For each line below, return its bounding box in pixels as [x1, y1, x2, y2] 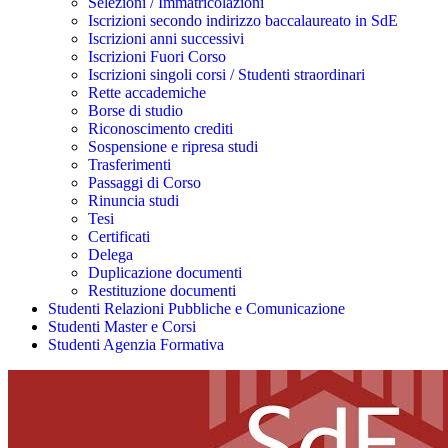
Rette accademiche [88, 84, 206, 101]
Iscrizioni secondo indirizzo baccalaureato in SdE [88, 12, 398, 29]
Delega [88, 246, 133, 263]
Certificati [88, 228, 150, 245]
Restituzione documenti [88, 282, 236, 299]
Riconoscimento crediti [88, 120, 233, 137]
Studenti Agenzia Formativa [48, 336, 224, 353]
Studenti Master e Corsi [48, 318, 196, 335]
